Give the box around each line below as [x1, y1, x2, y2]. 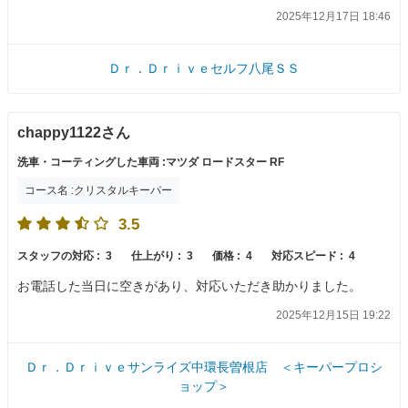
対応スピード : [271, 250, 346, 263]
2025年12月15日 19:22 [276, 308, 391, 321]
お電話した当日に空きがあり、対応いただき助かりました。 [17, 279, 362, 294]
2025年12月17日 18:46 [276, 9, 391, 23]
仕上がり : [131, 250, 184, 263]
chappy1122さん [17, 124, 130, 140]
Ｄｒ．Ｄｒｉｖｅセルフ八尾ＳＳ [108, 60, 300, 76]
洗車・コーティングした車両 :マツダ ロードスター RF [17, 155, 284, 168]
